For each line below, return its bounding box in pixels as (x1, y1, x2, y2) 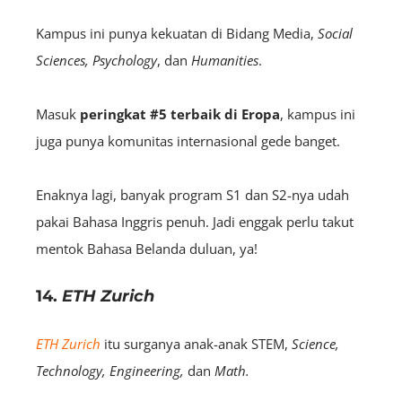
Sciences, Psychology (36, 50, 157, 69)
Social (318, 23, 353, 42)
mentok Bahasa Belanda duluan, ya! (36, 239, 258, 258)
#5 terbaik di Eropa (150, 104, 280, 123)
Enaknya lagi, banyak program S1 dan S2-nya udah (36, 185, 349, 204)
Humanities (191, 50, 258, 69)
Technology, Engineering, (36, 361, 188, 380)
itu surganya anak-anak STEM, (100, 334, 292, 353)
